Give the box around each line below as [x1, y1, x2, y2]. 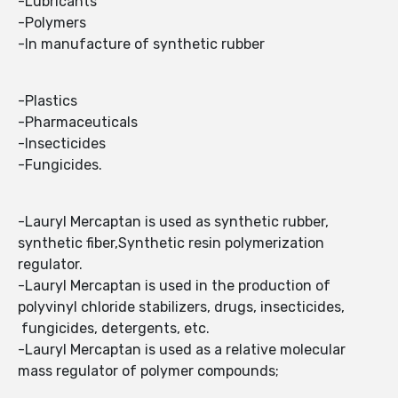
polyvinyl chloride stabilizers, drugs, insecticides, [18, 298, 345, 316]
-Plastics [18, 92, 77, 110]
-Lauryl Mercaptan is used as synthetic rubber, [18, 213, 329, 231]
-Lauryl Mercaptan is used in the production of [18, 277, 330, 295]
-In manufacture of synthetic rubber [18, 36, 265, 53]
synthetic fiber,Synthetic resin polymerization [18, 235, 324, 252]
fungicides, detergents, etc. [18, 320, 210, 338]
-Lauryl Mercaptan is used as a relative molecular [18, 341, 346, 359]
